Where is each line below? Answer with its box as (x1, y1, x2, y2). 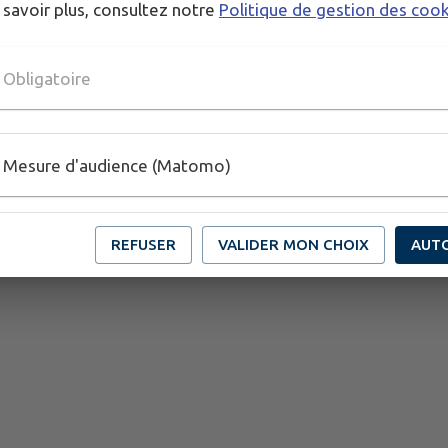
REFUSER (111, 236, 176, 253)
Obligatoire (3, 68, 91, 88)
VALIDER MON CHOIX (218, 236, 369, 253)
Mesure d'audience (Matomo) (3, 155, 231, 175)
